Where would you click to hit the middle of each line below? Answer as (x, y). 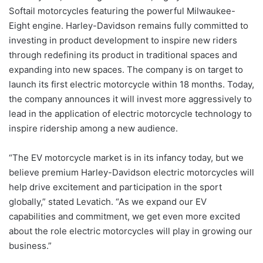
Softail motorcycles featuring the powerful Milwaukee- (122, 11)
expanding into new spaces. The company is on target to (126, 69)
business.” (30, 245)
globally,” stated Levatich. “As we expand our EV (108, 201)
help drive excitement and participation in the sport (115, 187)
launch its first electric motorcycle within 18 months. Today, (131, 84)
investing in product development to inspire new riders (123, 40)
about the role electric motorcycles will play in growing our (131, 231)
